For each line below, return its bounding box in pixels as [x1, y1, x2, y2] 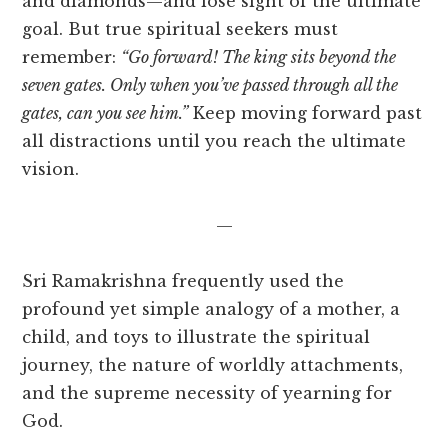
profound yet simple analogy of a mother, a [22, 299, 401, 320]
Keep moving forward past [188, 103, 423, 124]
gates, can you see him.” [22, 103, 189, 124]
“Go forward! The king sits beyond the [121, 47, 397, 68]
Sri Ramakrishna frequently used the [22, 271, 345, 292]
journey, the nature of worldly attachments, [22, 355, 404, 376]
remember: [22, 47, 122, 68]
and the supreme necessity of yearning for [22, 383, 393, 404]
